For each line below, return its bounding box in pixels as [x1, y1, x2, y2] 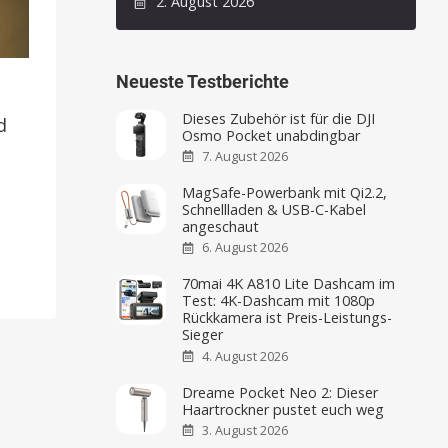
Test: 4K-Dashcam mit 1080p [182, 291, 376, 311]
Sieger [182, 325, 224, 345]
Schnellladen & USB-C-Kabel [182, 199, 367, 219]
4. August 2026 [202, 347, 289, 365]
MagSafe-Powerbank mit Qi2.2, [182, 182, 388, 202]
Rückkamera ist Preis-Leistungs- [182, 308, 393, 328]
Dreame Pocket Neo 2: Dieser [182, 382, 379, 402]
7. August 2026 [202, 147, 289, 165]
